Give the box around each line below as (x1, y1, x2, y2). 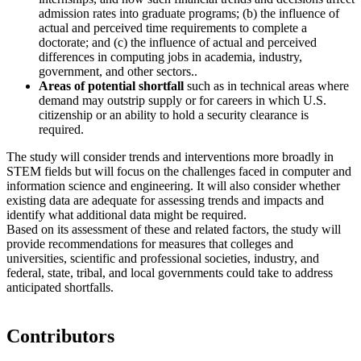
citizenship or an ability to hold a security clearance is (39, 107, 309, 122)
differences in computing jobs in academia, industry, (39, 49, 302, 64)
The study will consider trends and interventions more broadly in (6, 149, 334, 164)
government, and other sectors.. (39, 64, 197, 78)
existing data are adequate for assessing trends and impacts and (6, 193, 324, 207)
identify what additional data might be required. (6, 207, 247, 222)
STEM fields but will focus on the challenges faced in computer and (6, 164, 351, 178)
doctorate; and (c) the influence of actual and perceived (39, 35, 317, 49)
